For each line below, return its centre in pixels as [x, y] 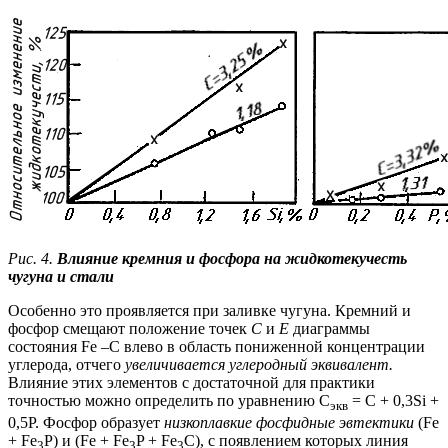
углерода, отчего [66, 364]
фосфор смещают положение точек [129, 328]
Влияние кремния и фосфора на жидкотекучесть [232, 258]
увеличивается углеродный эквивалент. [259, 364]
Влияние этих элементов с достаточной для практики [191, 382]
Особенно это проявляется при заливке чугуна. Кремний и [209, 310]
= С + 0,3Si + [393, 400]
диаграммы [331, 328]
